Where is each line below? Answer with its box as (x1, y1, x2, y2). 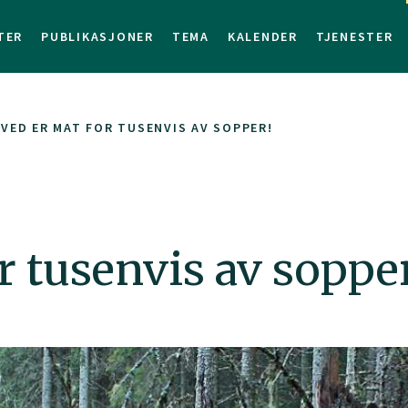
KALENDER (227, 28, 298, 45)
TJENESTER (315, 28, 393, 45)
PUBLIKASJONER (41, 28, 154, 45)
